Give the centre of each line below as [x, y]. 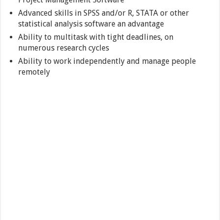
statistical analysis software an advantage [91, 24]
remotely [34, 72]
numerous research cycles [64, 48]
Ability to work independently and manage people [107, 61]
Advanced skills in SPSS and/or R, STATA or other [104, 13]
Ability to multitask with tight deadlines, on [96, 37]
